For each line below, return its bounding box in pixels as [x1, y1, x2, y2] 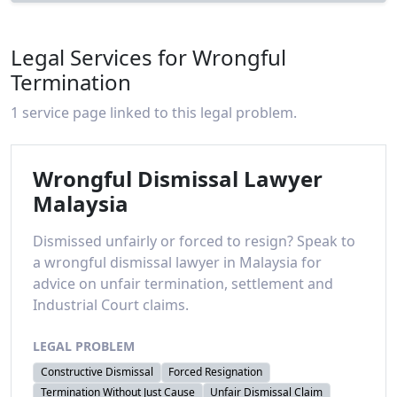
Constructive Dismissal [40, 364, 153, 380]
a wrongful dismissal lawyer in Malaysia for [33, 253, 322, 273]
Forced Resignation [168, 364, 263, 380]
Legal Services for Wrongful [11, 43, 286, 73]
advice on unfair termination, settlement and [33, 274, 333, 294]
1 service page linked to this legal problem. [11, 103, 297, 123]
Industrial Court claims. [33, 295, 189, 315]
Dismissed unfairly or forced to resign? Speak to [33, 231, 355, 252]
